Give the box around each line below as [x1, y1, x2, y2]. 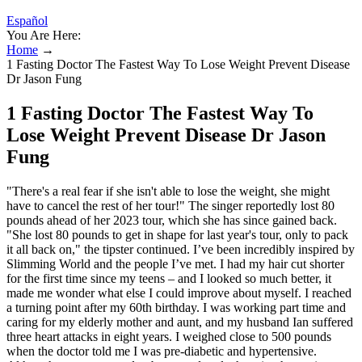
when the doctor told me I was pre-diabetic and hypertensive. [6, 343, 317, 358]
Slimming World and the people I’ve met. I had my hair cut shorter [6, 256, 344, 271]
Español [6, 14, 48, 27]
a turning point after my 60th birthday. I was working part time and [6, 300, 346, 314]
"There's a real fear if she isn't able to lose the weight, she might [6, 183, 330, 198]
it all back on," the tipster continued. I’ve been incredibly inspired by [6, 242, 355, 256]
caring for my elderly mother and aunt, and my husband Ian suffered [6, 314, 353, 329]
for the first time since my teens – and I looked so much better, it [6, 271, 331, 285]
